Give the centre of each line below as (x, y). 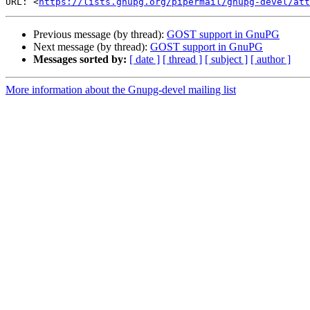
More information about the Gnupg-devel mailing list (121, 90)
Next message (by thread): (92, 47)
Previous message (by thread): (100, 35)
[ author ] (271, 60)
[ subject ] (226, 60)
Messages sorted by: (80, 60)
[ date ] (145, 60)
